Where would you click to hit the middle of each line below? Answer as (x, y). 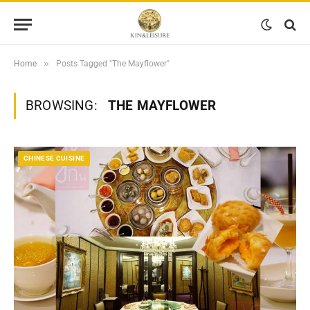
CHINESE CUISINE (54, 158)
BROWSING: (63, 106)
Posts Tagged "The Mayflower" (113, 64)
